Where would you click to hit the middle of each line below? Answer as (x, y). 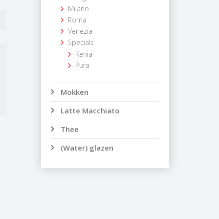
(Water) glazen (87, 148)
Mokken (74, 92)
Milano (78, 9)
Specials (81, 42)
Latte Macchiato (90, 110)
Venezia (80, 31)
